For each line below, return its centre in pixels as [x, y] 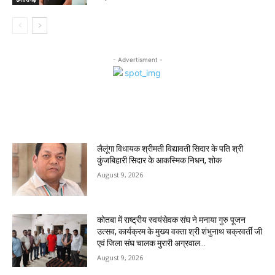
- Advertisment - [137, 60]
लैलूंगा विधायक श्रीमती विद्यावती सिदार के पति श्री [170, 149]
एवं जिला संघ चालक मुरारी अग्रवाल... [152, 243]
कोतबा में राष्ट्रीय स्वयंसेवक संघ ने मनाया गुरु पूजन [172, 219]
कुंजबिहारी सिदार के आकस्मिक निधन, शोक [160, 161]
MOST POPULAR [52, 119]
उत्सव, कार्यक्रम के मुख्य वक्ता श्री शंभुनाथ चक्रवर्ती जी [180, 231]
